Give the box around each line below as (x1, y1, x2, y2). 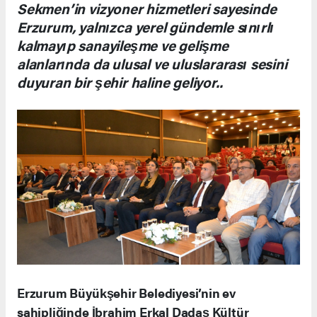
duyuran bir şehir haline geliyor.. (17, 71, 223, 93)
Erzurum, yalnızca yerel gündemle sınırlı (17, 16, 274, 38)
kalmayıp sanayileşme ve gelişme (17, 35, 229, 56)
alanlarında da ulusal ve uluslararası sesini (17, 53, 287, 74)
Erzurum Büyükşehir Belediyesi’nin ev (17, 284, 236, 302)
